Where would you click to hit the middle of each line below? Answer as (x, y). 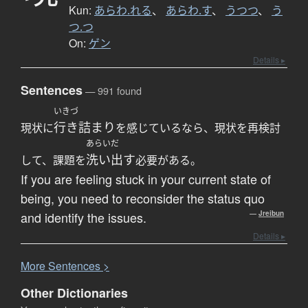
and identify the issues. (84, 217)
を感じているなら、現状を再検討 (198, 128)
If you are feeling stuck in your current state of (146, 178)
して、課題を (53, 160)
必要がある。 (168, 160)
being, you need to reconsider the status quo (143, 198)
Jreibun (271, 213)
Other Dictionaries (74, 293)
